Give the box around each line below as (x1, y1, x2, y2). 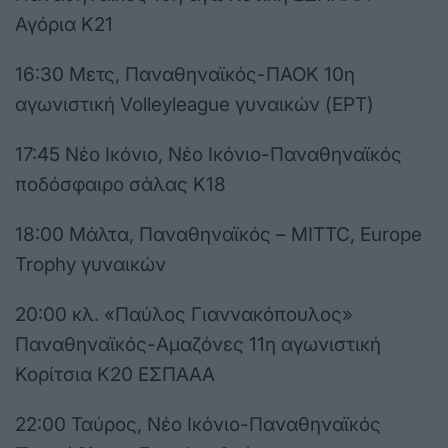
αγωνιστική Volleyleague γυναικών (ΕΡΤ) (15, 93, 374, 117)
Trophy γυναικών (15, 253, 166, 277)
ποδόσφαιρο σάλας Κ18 (15, 173, 226, 197)
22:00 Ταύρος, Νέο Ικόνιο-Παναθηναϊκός (15, 413, 381, 437)
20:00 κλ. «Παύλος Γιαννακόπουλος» (15, 303, 353, 327)
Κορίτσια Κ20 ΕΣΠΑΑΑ (15, 363, 215, 387)
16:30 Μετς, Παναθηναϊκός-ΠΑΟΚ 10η (15, 63, 355, 87)
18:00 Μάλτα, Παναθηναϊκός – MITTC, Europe (15, 223, 422, 247)
